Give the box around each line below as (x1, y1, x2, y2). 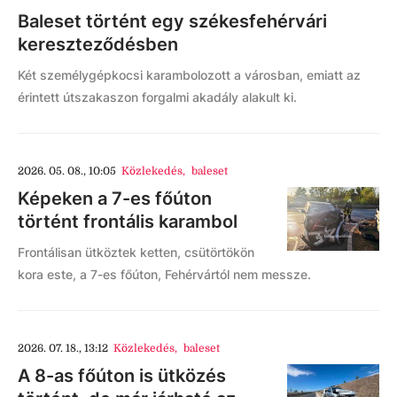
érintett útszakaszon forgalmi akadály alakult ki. (18, 90, 297, 105)
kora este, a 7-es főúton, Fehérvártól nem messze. (18, 267, 311, 282)
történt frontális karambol (18, 211, 237, 232)
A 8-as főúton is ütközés (18, 365, 226, 386)
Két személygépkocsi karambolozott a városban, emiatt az (18, 67, 361, 82)
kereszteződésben (18, 34, 178, 55)
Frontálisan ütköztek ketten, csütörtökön (18, 245, 254, 260)
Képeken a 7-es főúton (18, 188, 212, 209)
